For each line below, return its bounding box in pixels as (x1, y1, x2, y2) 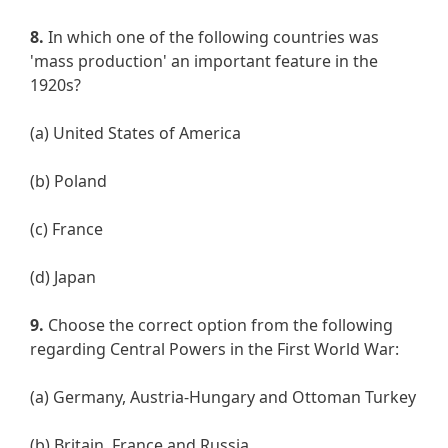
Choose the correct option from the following (44, 314, 393, 337)
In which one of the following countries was (44, 26, 379, 49)
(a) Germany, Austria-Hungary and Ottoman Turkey (30, 386, 416, 409)
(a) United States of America (30, 122, 241, 145)
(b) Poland (30, 170, 107, 193)
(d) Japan (30, 266, 96, 289)
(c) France (30, 218, 103, 241)
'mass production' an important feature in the (30, 50, 378, 73)
